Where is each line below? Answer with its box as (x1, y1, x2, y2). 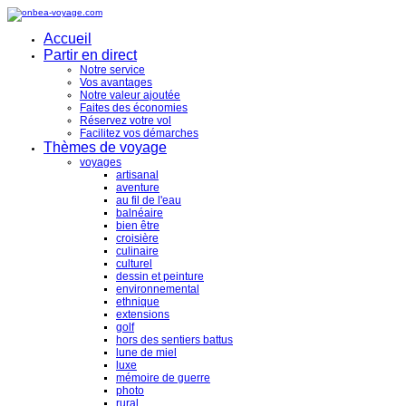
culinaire (116, 245, 159, 257)
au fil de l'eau (116, 194, 181, 207)
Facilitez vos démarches (80, 127, 198, 140)
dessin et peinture (116, 270, 204, 283)
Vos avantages (80, 76, 152, 89)
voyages (80, 156, 121, 169)
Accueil (43, 31, 92, 46)
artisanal (116, 169, 159, 181)
